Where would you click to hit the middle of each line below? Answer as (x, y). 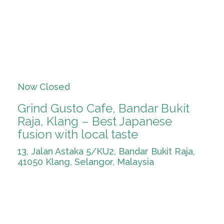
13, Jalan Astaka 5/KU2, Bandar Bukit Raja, (106, 151)
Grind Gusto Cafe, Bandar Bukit (103, 108)
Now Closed (44, 87)
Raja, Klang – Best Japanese (95, 121)
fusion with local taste (78, 134)
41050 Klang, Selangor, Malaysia (86, 162)
